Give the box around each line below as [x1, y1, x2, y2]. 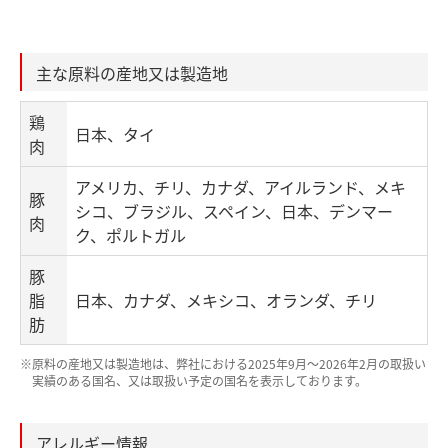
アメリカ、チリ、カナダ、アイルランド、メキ [75, 175, 406, 200]
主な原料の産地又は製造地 [36, 61, 228, 86]
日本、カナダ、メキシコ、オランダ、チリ [75, 288, 377, 313]
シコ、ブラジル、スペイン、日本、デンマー [75, 199, 393, 224]
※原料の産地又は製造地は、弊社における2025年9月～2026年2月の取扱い [20, 355, 426, 373]
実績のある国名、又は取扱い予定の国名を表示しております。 [32, 372, 367, 390]
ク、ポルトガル [75, 223, 186, 248]
